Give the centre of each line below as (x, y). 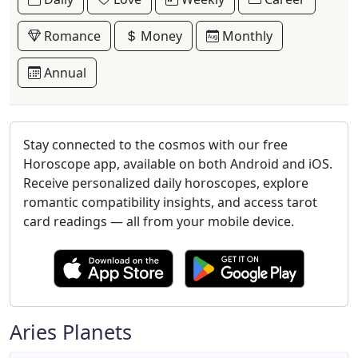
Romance (71, 36)
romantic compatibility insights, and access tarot (170, 202)
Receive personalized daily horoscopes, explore (166, 183)
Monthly (246, 36)
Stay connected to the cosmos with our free (155, 145)
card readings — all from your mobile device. (159, 221)
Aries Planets (71, 332)
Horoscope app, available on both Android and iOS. (178, 164)
